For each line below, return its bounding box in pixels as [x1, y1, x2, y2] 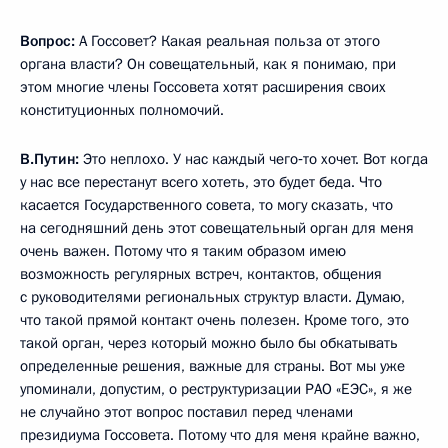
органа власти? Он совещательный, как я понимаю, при [20, 53, 396, 74]
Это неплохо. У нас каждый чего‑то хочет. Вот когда [79, 148, 428, 169]
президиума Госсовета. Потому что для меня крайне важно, [20, 424, 420, 445]
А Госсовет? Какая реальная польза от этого [75, 30, 380, 51]
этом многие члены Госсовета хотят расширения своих [20, 76, 386, 97]
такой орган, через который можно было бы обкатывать [20, 332, 398, 353]
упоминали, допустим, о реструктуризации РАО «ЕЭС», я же [20, 378, 412, 399]
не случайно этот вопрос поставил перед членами [20, 401, 353, 422]
